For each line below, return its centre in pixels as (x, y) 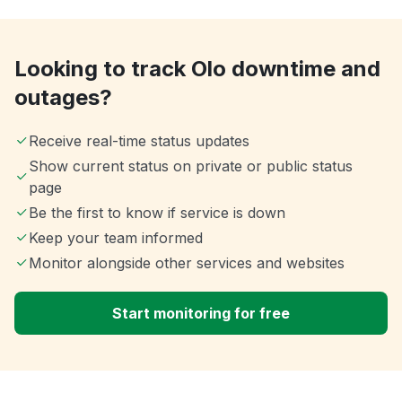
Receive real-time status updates (139, 141)
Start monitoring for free (201, 314)
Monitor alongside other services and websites (187, 263)
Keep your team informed (116, 238)
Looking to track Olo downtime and (197, 69)
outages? (63, 98)
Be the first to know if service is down (157, 213)
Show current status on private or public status (190, 166)
